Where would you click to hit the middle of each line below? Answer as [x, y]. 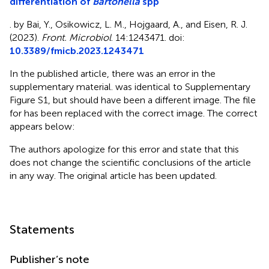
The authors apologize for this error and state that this [124, 149]
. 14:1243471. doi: [148, 37]
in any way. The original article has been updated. [113, 175]
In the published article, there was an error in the [113, 73]
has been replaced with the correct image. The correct [141, 113]
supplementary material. [62, 86]
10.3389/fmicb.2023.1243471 [77, 50]
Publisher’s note [50, 259]
